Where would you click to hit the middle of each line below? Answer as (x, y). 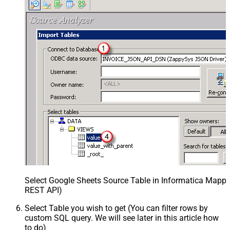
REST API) (43, 190)
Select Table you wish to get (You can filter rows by (116, 208)
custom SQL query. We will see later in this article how (122, 218)
